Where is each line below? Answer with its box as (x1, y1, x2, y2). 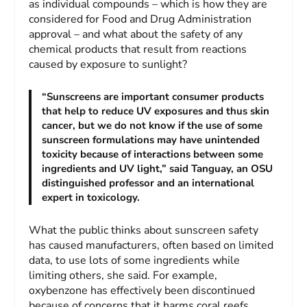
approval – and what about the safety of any (29, 26, 243, 42)
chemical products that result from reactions (29, 41, 247, 57)
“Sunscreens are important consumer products (42, 89, 265, 103)
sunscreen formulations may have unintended (42, 132, 260, 147)
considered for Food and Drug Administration (29, 11, 252, 27)
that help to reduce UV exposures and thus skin (42, 103, 270, 118)
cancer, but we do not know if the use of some (42, 118, 263, 132)
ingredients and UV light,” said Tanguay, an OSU (42, 161, 273, 175)
